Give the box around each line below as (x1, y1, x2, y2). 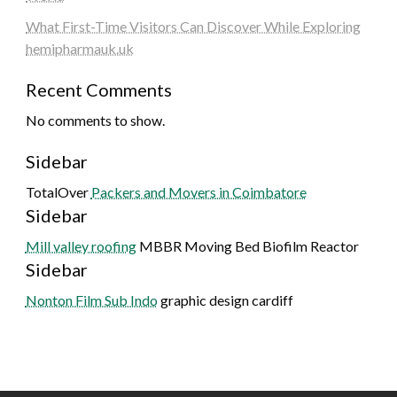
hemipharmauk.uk (25, 40, 134, 58)
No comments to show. (25, 112, 165, 129)
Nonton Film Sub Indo (25, 292, 158, 309)
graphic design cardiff (157, 292, 293, 309)
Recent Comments (25, 79, 172, 101)
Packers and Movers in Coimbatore (90, 183, 307, 201)
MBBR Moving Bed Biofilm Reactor (136, 237, 359, 255)
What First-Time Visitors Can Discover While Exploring (25, 18, 361, 35)
